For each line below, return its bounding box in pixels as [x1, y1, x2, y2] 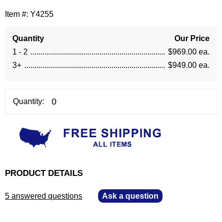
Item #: [5, 10, 30, 18]
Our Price [174, 34, 210, 43]
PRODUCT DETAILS [5, 168, 83, 178]
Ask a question [102, 192, 159, 201]
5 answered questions [5, 192, 82, 201]
